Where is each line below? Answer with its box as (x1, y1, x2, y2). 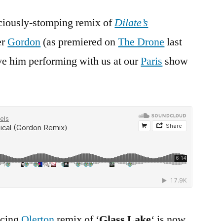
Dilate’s (114, 16, 148, 30)
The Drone (118, 35, 165, 49)
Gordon (7, 35, 41, 49)
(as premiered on (40, 35, 118, 49)
